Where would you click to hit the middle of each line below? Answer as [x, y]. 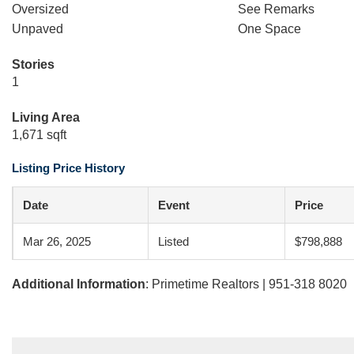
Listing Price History [68, 168]
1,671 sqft [39, 135]
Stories [33, 64]
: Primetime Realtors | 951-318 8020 [246, 284]
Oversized [40, 9]
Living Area [46, 117]
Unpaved [38, 29]
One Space [269, 29]
